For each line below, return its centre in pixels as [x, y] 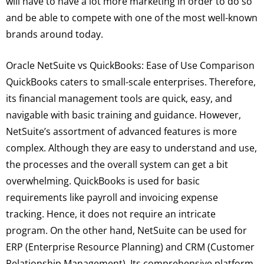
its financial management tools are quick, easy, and [119, 99]
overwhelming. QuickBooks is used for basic [103, 181]
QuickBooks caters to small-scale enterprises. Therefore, [131, 82]
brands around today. [55, 34]
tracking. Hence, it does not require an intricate [111, 214]
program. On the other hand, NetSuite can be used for [126, 231]
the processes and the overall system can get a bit [117, 165]
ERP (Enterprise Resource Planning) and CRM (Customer [130, 247]
